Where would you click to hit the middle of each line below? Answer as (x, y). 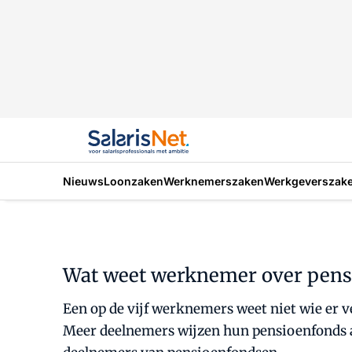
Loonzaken (134, 181)
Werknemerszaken (214, 181)
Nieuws (83, 181)
